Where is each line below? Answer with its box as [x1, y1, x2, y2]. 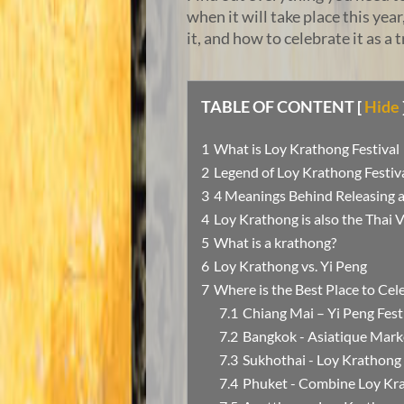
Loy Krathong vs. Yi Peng [214, 257, 367, 275]
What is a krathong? [214, 234, 336, 252]
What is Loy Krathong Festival [214, 140, 399, 158]
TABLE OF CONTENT [201, 96, 354, 117]
